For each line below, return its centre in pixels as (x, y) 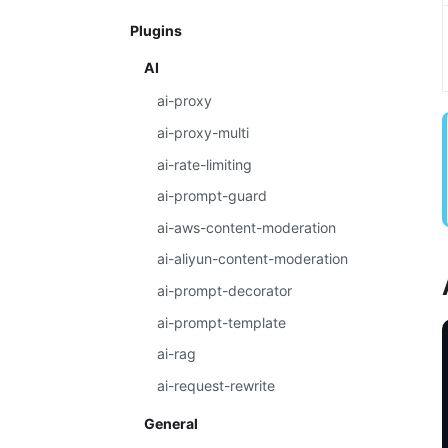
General (170, 423)
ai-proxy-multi (203, 132)
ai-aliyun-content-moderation (253, 259)
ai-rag (177, 354)
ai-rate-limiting (205, 164)
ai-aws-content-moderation (247, 227)
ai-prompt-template (222, 322)
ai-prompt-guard (212, 196)
